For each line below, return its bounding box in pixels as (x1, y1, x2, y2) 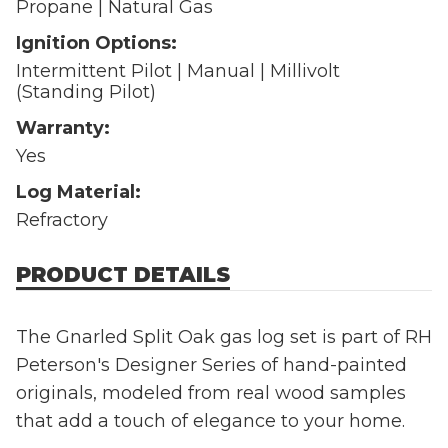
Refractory (16, 208, 108, 231)
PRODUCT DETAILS (16, 261, 230, 287)
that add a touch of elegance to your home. (16, 409, 410, 432)
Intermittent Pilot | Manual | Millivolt (16, 59, 340, 82)
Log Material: (16, 180, 141, 203)
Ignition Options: (16, 31, 177, 54)
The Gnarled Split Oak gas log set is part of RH (16, 325, 432, 348)
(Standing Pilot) (16, 80, 156, 103)
